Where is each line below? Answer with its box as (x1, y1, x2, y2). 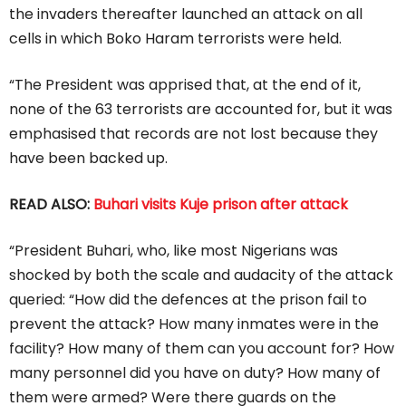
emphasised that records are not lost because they (9, 122, 378, 144)
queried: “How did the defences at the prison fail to (9, 288, 367, 310)
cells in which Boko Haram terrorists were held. (9, 27, 342, 49)
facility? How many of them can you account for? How (9, 337, 394, 359)
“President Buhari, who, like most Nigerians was (9, 239, 338, 261)
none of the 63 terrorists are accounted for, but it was (9, 98, 392, 120)
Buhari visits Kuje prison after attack (93, 193, 348, 215)
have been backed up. (9, 147, 168, 169)
